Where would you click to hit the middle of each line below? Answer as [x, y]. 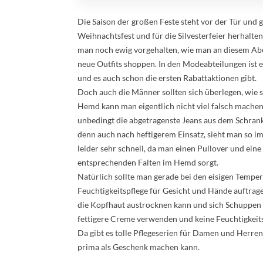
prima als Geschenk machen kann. [139, 247]
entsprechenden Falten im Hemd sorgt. [148, 162]
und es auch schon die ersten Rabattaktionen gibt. [167, 78]
